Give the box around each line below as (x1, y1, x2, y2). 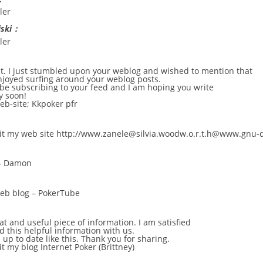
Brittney (101, 241, 132, 253)
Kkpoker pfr (32, 98, 77, 110)
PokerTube (38, 187, 80, 198)
